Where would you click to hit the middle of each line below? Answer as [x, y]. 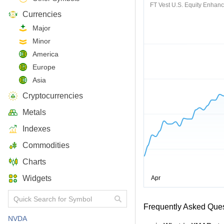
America [45, 54]
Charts [34, 162]
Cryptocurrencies [53, 96]
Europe [44, 67]
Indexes [36, 129]
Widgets [37, 178]
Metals [34, 112]
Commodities [46, 145]
